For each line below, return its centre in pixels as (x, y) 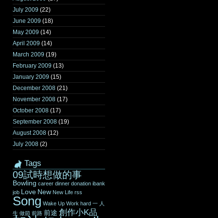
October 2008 (31, 110)
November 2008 (34, 99)
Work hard (79, 203)
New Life (63, 192)
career (46, 183)
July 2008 (26, 144)
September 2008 (35, 122)
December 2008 (34, 88)
